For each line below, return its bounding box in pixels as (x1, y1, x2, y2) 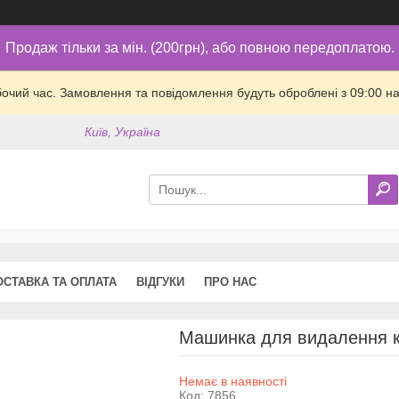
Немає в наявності (178, 373, 287, 388)
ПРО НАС (204, 274, 256, 289)
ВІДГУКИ (136, 274, 184, 289)
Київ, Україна (85, 125, 161, 140)
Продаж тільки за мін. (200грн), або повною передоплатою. (4, 40, 395, 55)
